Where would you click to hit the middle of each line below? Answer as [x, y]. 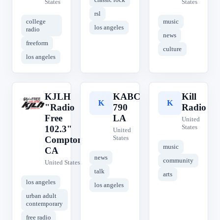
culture [172, 49]
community [178, 160]
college [36, 21]
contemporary [44, 204]
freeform [37, 43]
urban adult [41, 196]
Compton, [65, 140]
